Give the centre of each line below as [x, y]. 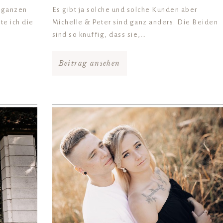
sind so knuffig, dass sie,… [99, 35]
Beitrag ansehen [89, 63]
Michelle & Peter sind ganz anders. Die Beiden [135, 22]
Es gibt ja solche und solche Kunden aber [125, 10]
